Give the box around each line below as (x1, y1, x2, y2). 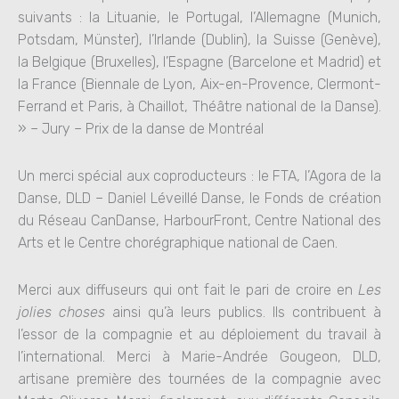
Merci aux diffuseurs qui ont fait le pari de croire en (18, 281, 358, 298)
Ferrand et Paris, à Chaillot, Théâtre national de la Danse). (18, 98, 381, 115)
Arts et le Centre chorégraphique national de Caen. (18, 234, 338, 251)
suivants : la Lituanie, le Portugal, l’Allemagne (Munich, (18, 9, 381, 26)
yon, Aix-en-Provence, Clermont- (168, 76, 382, 93)
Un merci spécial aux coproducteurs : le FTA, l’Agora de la (18, 167, 381, 184)
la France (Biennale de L (18, 76, 169, 93)
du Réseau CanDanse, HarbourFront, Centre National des (18, 212, 381, 229)
